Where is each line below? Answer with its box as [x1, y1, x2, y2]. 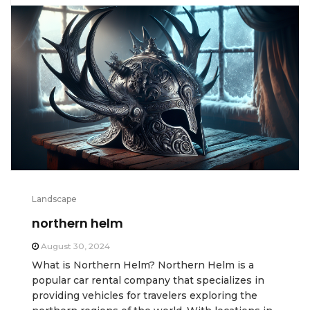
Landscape [32, 193, 77, 204]
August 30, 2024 [41, 240, 110, 251]
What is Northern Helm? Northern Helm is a [32, 258, 254, 271]
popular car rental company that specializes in [32, 273, 264, 286]
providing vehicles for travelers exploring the [32, 289, 257, 302]
